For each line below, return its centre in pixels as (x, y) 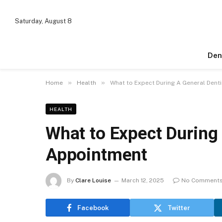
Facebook (93, 208)
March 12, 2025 (143, 181)
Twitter (179, 208)
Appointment (97, 155)
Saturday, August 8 (43, 21)
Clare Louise (93, 181)
